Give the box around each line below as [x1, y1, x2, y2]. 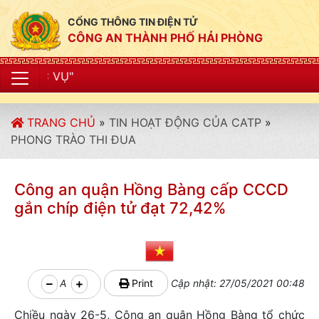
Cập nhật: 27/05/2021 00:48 [168, 277, 305, 289]
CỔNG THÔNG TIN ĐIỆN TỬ [68, 16, 198, 28]
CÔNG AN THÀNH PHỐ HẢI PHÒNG [68, 31, 263, 45]
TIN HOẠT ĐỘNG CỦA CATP [109, 115, 261, 130]
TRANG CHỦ [23, 115, 95, 130]
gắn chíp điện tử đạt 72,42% [14, 199, 226, 217]
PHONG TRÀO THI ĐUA [11, 132, 136, 147]
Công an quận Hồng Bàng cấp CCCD [14, 180, 288, 199]
